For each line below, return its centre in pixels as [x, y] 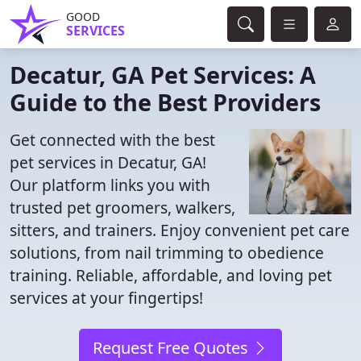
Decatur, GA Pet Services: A [163, 75]
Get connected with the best [112, 140]
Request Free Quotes [172, 348]
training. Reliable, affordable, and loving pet [171, 275]
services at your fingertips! [106, 298]
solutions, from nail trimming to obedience [167, 253]
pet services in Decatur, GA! [108, 162]
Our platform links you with [110, 185]
